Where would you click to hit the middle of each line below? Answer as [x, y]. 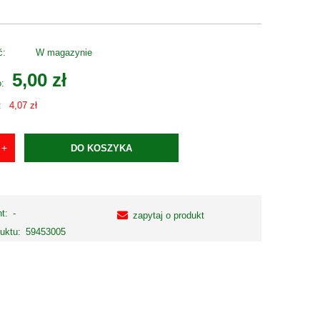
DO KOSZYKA [102, 148]
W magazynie [64, 53]
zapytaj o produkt [169, 215]
